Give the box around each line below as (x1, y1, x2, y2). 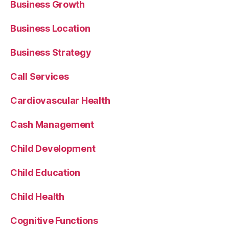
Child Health (10, 191, 64, 202)
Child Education (10, 167, 80, 178)
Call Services (10, 71, 69, 82)
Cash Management (10, 119, 94, 130)
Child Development (10, 143, 96, 154)
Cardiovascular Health (10, 95, 110, 106)
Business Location (10, 22, 90, 34)
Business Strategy (10, 47, 91, 58)
